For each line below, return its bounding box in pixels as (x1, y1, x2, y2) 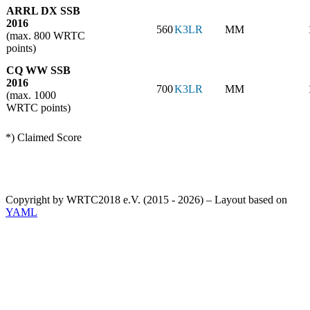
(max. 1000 (6, 89, 56, 102)
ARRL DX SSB (6, 5, 80, 17)
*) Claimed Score (6, 131, 82, 144)
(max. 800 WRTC (6, 30, 85, 42)
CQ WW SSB (6, 64, 71, 77)
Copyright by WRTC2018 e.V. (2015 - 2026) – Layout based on (6, 194, 287, 206)
